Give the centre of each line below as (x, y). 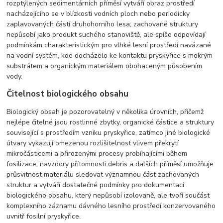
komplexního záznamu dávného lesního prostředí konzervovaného (111, 206)
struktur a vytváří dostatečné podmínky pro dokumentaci (96, 185)
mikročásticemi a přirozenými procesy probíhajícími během (97, 153)
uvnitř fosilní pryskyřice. (44, 216)
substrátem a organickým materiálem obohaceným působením (105, 66)
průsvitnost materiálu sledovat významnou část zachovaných (103, 174)
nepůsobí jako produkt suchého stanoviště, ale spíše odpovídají (106, 34)
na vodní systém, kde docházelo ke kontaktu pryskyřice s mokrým (110, 55)
